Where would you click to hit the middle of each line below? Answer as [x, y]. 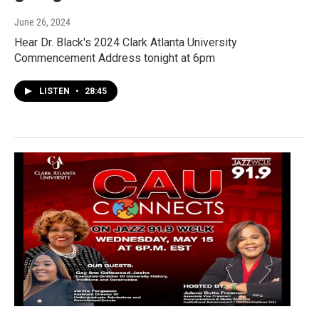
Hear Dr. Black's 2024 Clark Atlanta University [126, 42]
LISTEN [56, 91]
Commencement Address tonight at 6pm [115, 58]
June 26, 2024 [42, 22]
